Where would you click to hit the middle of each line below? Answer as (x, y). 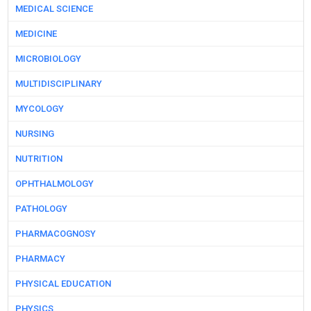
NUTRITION (39, 159)
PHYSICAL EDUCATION (63, 284)
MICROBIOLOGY (48, 59)
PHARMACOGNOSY (55, 234)
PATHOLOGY (41, 209)
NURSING (34, 134)
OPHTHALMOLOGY (54, 184)
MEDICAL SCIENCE (54, 9)
